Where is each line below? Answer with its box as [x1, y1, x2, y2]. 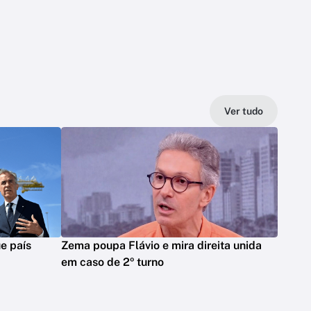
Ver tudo [224, 105, 263, 117]
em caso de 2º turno [61, 255, 164, 269]
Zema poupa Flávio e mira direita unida [61, 238, 262, 252]
